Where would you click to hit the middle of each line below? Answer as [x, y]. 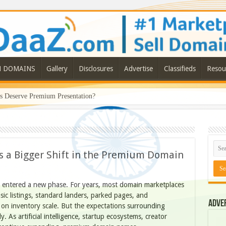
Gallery [57, 69]
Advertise [138, 69]
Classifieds [180, 69]
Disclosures [96, 69]
